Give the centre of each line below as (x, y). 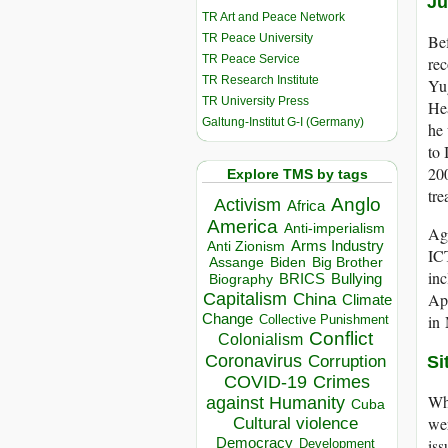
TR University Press (255, 100)
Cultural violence (295, 424)
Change (227, 319)
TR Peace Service (251, 58)
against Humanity (275, 403)
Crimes (341, 382)
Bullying (356, 279)
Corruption (347, 362)
